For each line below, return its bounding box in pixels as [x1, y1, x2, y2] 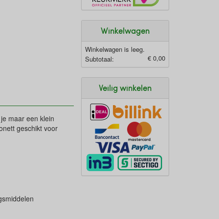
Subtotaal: [85, 54, 114, 64]
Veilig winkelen [99, 82, 152, 93]
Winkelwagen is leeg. [85, 44, 145, 54]
